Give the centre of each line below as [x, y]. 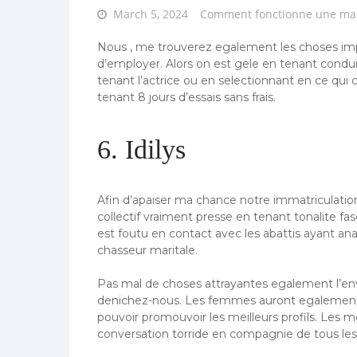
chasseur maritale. [147, 250]
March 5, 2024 [151, 14]
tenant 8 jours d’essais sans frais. [186, 98]
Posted [114, 14]
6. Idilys [141, 149]
